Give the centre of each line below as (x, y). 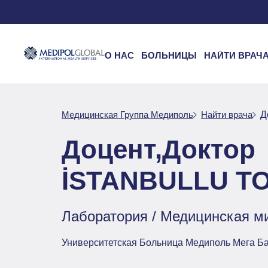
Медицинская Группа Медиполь (127, 115)
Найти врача (227, 115)
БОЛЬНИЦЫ (169, 55)
